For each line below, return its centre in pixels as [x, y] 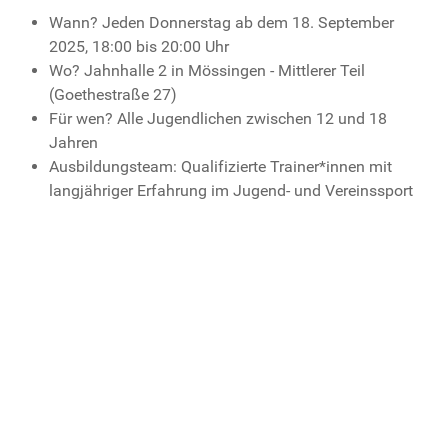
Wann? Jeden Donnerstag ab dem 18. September [221, 22]
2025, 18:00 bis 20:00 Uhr [139, 46]
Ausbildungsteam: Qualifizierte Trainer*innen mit [220, 166]
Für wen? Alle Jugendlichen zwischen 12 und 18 [218, 118]
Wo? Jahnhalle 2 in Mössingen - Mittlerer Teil [207, 70]
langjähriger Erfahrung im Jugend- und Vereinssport [231, 190]
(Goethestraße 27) [113, 94]
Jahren [73, 142]
